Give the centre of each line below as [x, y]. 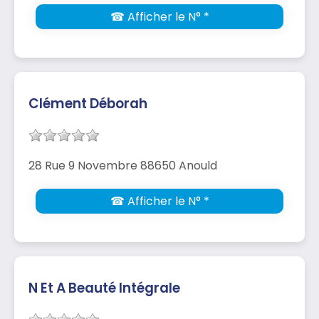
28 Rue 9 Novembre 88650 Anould [123, 165]
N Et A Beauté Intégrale [104, 288]
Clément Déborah [88, 103]
